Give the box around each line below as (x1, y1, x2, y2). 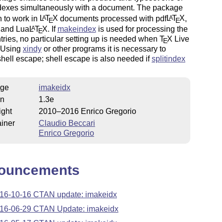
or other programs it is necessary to (41, 45, 166, 54)
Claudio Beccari (38, 118, 95, 127)
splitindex (151, 55, 185, 63)
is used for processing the (96, 25, 188, 34)
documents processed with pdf (57, 14, 166, 23)
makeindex (57, 25, 96, 34)
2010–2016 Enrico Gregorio (38, 107, 136, 115)
